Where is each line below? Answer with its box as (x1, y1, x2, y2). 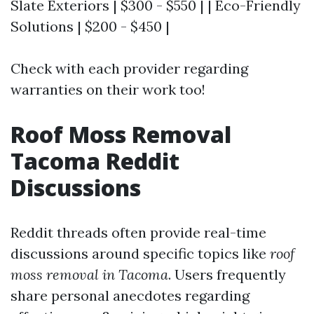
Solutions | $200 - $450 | (11, 18, 170, 36)
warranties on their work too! (11, 81, 205, 99)
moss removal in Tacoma (11, 266, 168, 284)
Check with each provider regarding (11, 60, 248, 78)
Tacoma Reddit (11, 146, 179, 177)
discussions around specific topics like (11, 245, 270, 263)
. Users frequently (168, 266, 286, 284)
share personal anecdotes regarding (11, 287, 250, 305)
